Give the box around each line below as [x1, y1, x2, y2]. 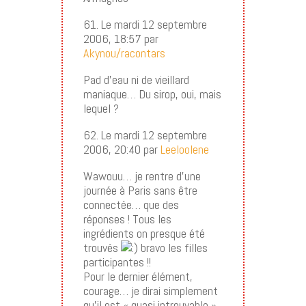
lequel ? [83, 100, 119, 116]
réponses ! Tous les [83, 210, 171, 227]
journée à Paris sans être [83, 182, 197, 198]
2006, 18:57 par [83, 30, 158, 46]
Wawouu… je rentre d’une [83, 167, 201, 184]
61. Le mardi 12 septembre [83, 16, 207, 32]
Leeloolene [160, 141, 209, 157]
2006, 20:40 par [83, 141, 161, 157]
